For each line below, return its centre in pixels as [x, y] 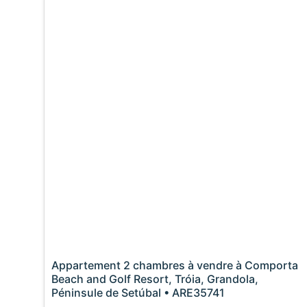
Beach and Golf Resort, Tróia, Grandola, [155, 279]
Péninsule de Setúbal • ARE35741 [138, 293]
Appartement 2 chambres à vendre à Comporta [175, 266]
